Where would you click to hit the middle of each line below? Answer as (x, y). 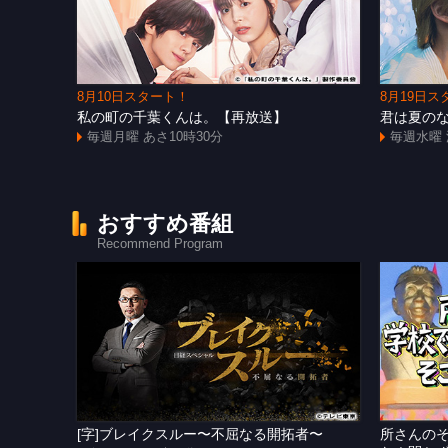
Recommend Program (160, 243)
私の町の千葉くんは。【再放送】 (182, 116)
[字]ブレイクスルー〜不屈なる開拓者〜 (200, 433)
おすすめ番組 (165, 223)
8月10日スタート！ (133, 96)
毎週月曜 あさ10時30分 (155, 136)
